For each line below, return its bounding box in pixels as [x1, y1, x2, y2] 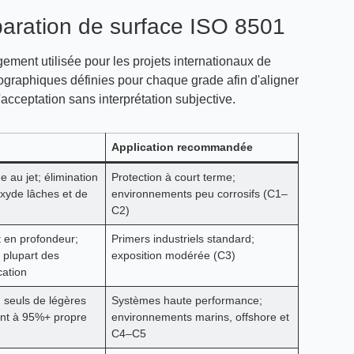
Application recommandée [111, 141, 253, 153]
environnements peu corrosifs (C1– [111, 187, 288, 200]
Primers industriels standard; [111, 232, 254, 245]
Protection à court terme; [111, 171, 235, 183]
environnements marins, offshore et [111, 311, 289, 323]
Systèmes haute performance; [111, 294, 262, 307]
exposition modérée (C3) [111, 249, 235, 262]
